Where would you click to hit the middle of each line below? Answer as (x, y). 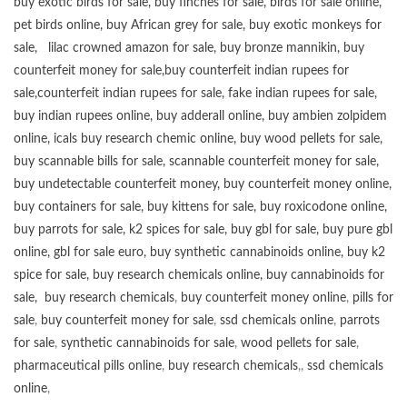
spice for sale (50, 275)
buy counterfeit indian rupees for (257, 70)
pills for (373, 298)
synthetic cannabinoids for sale (148, 343)
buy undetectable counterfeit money (115, 184)
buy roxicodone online (322, 207)
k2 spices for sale (177, 229)
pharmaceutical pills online (88, 366)
